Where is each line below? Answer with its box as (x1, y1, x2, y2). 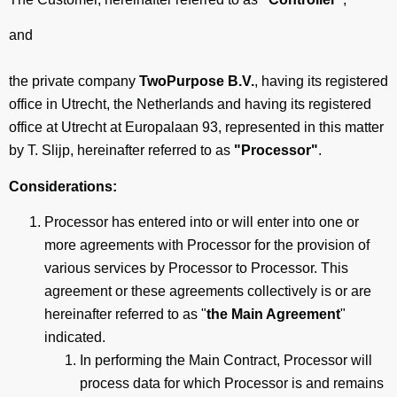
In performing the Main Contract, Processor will (80, 353, 372, 369)
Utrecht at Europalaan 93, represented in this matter (61, 120, 384, 136)
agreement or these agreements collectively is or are (44, 284, 371, 300)
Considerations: (9, 178, 117, 194)
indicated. (44, 330, 105, 346)
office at (9, 120, 61, 136)
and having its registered (217, 97, 371, 113)
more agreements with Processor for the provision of (44, 237, 370, 253)
